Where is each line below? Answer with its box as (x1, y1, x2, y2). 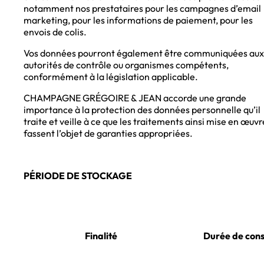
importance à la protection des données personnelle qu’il (24, 104, 260, 116)
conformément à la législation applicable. (24, 71, 198, 83)
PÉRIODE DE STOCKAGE (24, 170, 132, 182)
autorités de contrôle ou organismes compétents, (24, 59, 229, 71)
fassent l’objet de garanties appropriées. (24, 127, 193, 140)
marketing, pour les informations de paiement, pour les (24, 14, 253, 27)
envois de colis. (24, 26, 87, 38)
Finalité (84, 230, 117, 242)
